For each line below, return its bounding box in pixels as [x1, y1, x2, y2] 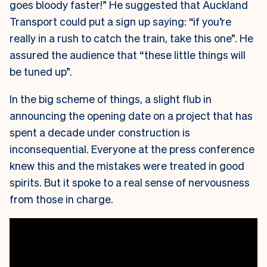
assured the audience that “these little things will [10, 48, 246, 62]
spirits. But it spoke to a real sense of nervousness [10, 175, 250, 190]
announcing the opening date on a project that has [10, 108, 253, 123]
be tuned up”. [10, 64, 74, 79]
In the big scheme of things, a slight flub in [10, 92, 212, 106]
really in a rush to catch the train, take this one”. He [10, 31, 253, 45]
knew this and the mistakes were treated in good [10, 159, 244, 173]
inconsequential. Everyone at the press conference [10, 142, 254, 156]
